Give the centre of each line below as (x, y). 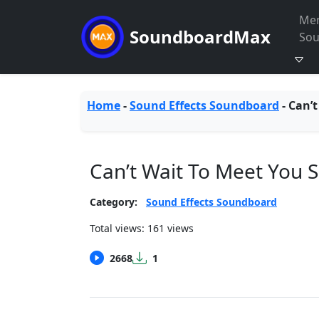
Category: (114, 202)
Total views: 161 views (142, 228)
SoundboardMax (200, 37)
